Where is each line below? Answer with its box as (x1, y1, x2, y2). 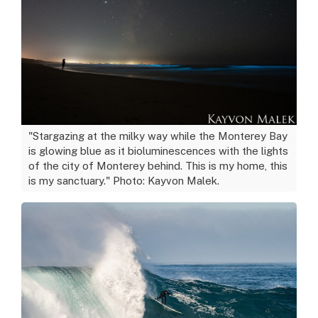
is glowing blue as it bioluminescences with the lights (28, 144, 288, 157)
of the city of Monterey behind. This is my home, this (28, 159, 287, 172)
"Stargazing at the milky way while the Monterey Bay (28, 129, 287, 142)
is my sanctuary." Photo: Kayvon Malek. (28, 174, 219, 187)
